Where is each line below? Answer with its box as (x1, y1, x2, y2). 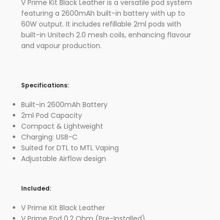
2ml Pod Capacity (21, 110, 82, 120)
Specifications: (21, 81, 69, 89)
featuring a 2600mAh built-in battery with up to (21, 8, 185, 18)
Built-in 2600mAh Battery (21, 100, 108, 110)
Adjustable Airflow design (21, 154, 106, 164)
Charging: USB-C (21, 132, 78, 142)
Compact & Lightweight (21, 121, 103, 131)
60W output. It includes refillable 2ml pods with (21, 19, 181, 29)
